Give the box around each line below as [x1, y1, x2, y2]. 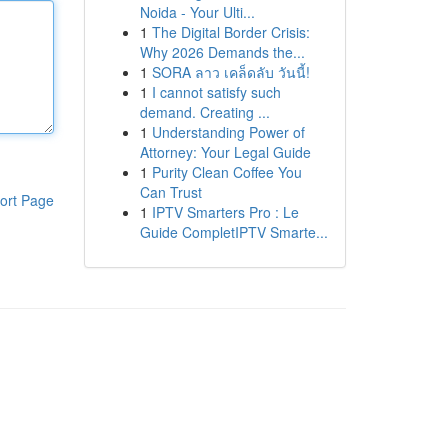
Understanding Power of [151, 122, 305, 142]
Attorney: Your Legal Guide [139, 142, 311, 162]
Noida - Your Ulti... [139, 2, 255, 22]
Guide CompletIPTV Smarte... [139, 222, 328, 242]
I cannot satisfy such [151, 82, 281, 102]
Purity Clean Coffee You [151, 162, 302, 182]
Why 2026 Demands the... [139, 42, 305, 62]
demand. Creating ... [139, 102, 270, 122]
